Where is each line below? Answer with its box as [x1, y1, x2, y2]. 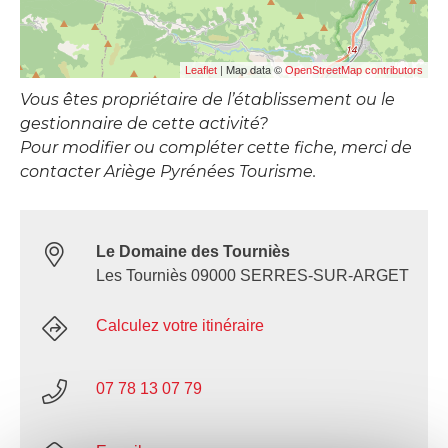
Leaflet [185, 64, 217, 77]
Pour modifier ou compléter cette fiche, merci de [20, 138, 412, 158]
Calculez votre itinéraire [96, 317, 264, 335]
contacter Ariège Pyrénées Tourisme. [20, 162, 316, 182]
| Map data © [217, 61, 285, 78]
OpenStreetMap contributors [285, 64, 423, 77]
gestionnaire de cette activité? [20, 114, 268, 134]
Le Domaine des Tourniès [96, 243, 290, 261]
